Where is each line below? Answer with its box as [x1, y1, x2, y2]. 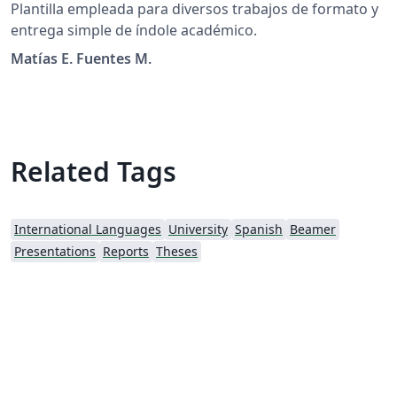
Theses [156, 243, 198, 261]
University [168, 221, 228, 238]
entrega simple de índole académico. [11, 20, 257, 41]
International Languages [14, 221, 161, 238]
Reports [103, 243, 149, 261]
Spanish [235, 221, 283, 238]
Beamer [290, 221, 336, 238]
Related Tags [11, 153, 176, 191]
